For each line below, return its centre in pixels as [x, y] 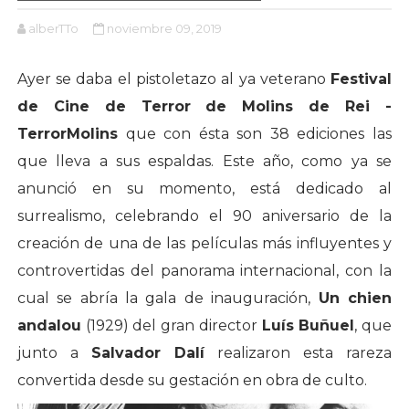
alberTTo [53, 29]
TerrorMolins [67, 134]
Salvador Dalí [147, 353]
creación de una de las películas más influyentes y [204, 244]
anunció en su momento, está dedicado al [204, 189]
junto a [54, 353]
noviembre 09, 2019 [164, 29]
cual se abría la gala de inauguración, [168, 299]
